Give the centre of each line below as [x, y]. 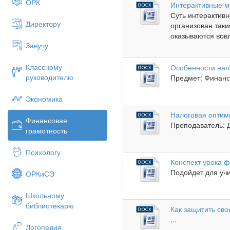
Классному [44, 67]
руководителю [50, 77]
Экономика [44, 99]
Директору [43, 24]
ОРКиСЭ [40, 174]
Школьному [45, 195]
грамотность [46, 130]
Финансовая [46, 120]
